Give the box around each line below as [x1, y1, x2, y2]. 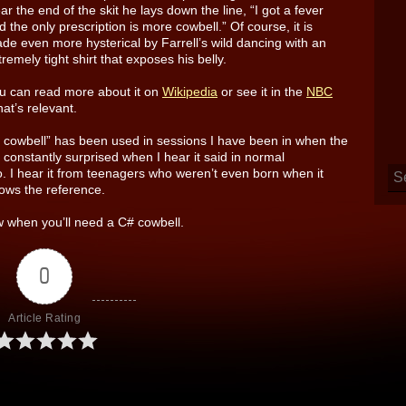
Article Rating [8, 311, 82, 324]
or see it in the [217, 83, 306, 99]
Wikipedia [162, 83, 217, 99]
